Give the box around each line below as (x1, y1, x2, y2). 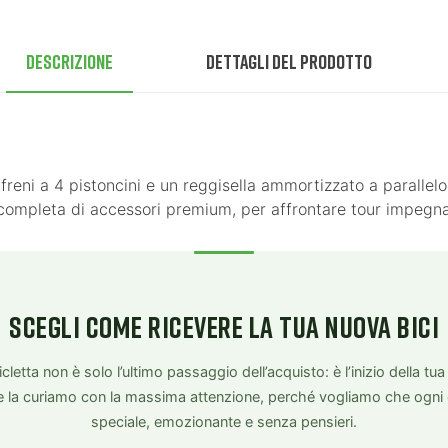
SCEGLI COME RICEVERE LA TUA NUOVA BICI (9, 308, 439, 345)
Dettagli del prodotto (206, 48, 373, 73)
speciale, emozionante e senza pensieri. (91, 412, 357, 431)
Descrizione (25, 48, 113, 73)
